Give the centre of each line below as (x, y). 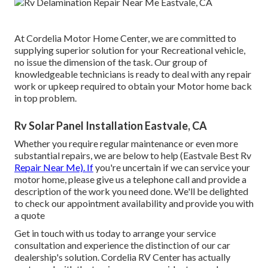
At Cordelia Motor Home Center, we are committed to (125, 38)
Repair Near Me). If (54, 167)
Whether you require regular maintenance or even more (126, 144)
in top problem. (45, 98)
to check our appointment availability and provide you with (134, 203)
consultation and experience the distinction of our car (122, 245)
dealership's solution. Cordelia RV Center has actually (122, 257)
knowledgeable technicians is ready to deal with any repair (133, 74)
